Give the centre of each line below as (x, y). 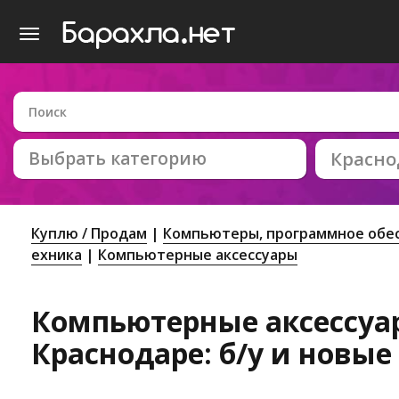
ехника (57, 255)
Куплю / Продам (89, 233)
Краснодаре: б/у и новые (212, 354)
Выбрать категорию (118, 159)
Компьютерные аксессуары (198, 255)
